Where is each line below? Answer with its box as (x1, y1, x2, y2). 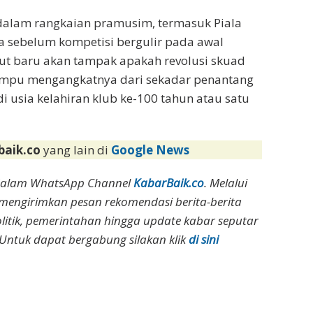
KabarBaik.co (133, 174, 205, 191)
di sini (188, 231, 219, 247)
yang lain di (43, 141, 112, 158)
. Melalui (204, 174, 248, 191)
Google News (111, 141, 190, 158)
